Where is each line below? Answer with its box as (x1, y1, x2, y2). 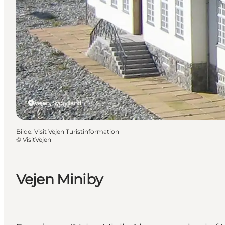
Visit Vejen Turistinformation (34, 127, 119, 135)
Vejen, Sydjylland (34, 99, 81, 107)
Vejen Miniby (16, 170, 102, 188)
